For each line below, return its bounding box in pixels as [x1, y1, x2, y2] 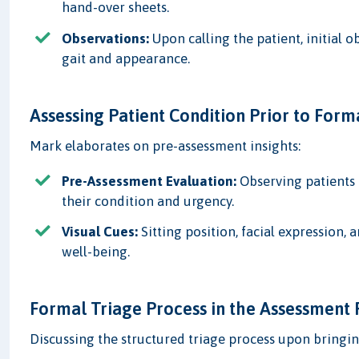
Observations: [62, 30, 150, 46]
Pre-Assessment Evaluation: [62, 172, 237, 189]
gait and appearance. [62, 50, 191, 67]
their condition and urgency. [62, 192, 235, 209]
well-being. [62, 243, 131, 260]
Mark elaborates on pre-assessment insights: [30, 137, 301, 154]
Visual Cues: [62, 223, 139, 240]
